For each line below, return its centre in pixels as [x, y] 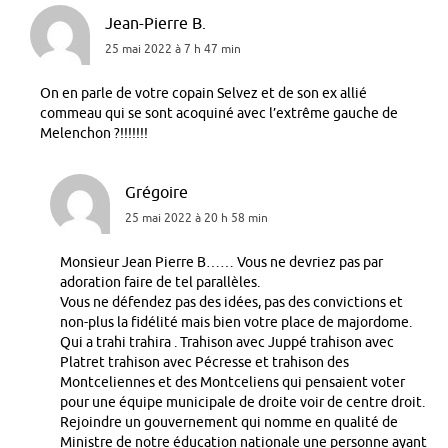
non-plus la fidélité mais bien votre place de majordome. [236, 322]
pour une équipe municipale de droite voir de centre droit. [242, 402]
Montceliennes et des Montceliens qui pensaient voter [232, 382]
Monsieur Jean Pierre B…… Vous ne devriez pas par [221, 262]
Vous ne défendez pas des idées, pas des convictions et [231, 302]
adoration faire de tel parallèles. [160, 282]
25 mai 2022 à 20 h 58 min [196, 217]
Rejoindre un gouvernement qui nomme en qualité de [229, 422]
